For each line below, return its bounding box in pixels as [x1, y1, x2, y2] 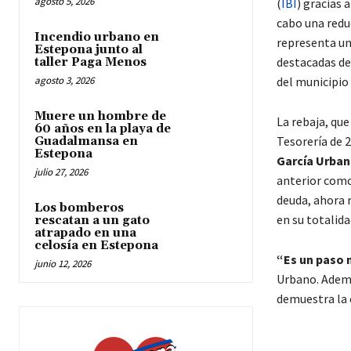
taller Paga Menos [34, 55, 147, 71]
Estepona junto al [34, 42, 143, 58]
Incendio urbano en [34, 30, 159, 45]
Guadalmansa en [34, 134, 138, 150]
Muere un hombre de [34, 109, 166, 125]
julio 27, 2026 [34, 165, 88, 179]
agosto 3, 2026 [34, 74, 94, 88]
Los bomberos [34, 201, 124, 216]
